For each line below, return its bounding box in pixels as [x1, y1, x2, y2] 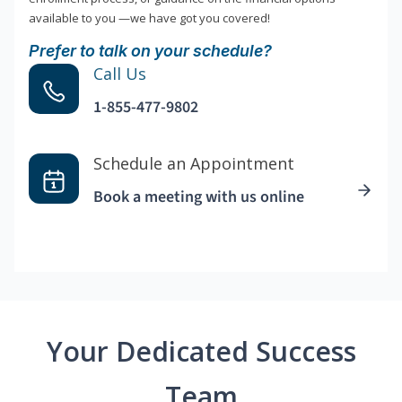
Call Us [93, 63, 146, 85]
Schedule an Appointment [93, 153, 294, 175]
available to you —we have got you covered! [29, 10, 270, 27]
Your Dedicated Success [46, 333, 356, 371]
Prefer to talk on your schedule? [29, 41, 272, 61]
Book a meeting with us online [93, 186, 304, 209]
